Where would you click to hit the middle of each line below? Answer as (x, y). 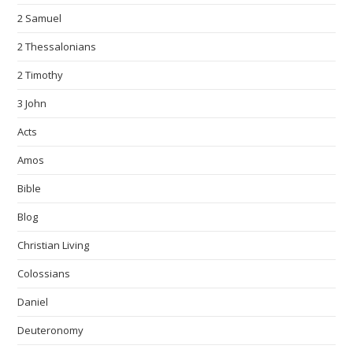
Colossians (44, 274)
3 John (32, 104)
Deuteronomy (51, 331)
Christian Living (54, 245)
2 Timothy (41, 75)
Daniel (33, 302)
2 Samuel (40, 19)
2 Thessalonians (57, 47)
